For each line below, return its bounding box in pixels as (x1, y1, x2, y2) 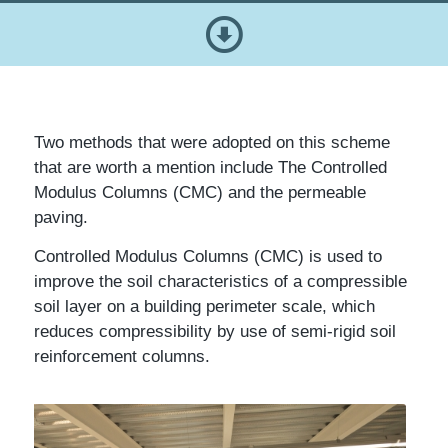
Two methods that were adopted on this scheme (33, 133, 390, 152)
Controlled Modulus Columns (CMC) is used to (33, 247, 382, 267)
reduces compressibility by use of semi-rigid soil (33, 322, 396, 342)
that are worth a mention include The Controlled (33, 158, 387, 177)
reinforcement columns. (33, 347, 210, 367)
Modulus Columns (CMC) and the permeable (33, 183, 366, 202)
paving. (33, 208, 88, 227)
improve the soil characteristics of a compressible (33, 272, 407, 292)
